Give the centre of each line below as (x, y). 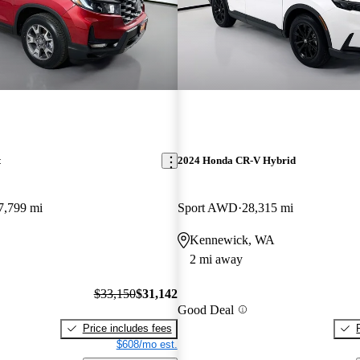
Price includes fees (127, 328)
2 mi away (216, 260)
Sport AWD (207, 208)
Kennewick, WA (232, 240)
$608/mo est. (147, 344)
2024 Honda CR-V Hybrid (236, 161)
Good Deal (205, 309)
